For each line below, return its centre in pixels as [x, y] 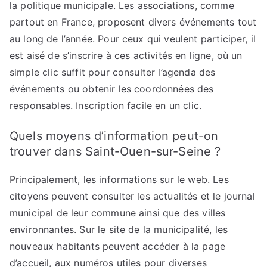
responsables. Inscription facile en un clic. [106, 105]
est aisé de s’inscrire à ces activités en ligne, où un [126, 55]
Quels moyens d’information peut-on [114, 136]
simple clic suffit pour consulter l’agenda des [113, 72]
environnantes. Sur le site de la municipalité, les [119, 229]
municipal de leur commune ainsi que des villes [118, 213]
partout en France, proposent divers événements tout [133, 22]
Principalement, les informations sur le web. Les [119, 179]
